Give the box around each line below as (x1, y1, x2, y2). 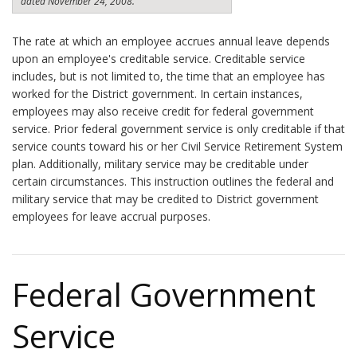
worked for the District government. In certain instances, (12, 86, 303, 101)
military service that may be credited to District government (12, 191, 319, 206)
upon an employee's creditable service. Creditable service (12, 51, 305, 66)
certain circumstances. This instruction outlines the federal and (12, 174, 334, 189)
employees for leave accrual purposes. (12, 209, 210, 224)
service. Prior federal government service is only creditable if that (12, 121, 345, 136)
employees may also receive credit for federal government (12, 104, 314, 119)
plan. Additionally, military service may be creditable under (12, 156, 308, 171)
